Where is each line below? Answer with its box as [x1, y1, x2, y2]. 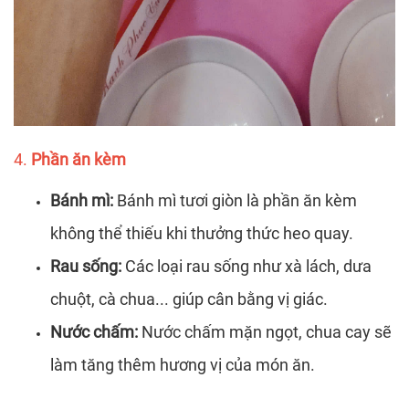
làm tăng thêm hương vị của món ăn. [50, 354, 315, 374]
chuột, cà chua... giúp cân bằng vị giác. [50, 288, 328, 309]
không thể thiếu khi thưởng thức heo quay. [50, 223, 353, 243]
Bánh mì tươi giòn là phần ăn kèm [113, 190, 357, 210]
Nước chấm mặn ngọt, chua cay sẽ [138, 321, 392, 341]
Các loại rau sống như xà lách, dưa [121, 256, 372, 276]
